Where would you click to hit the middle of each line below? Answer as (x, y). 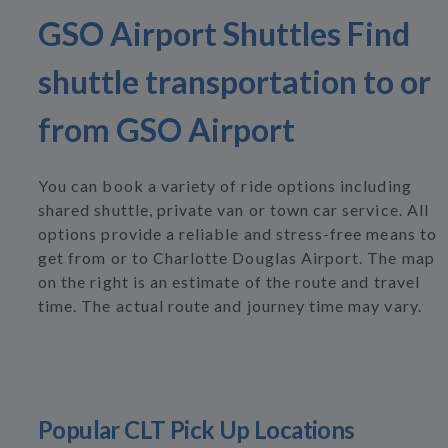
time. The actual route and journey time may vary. (230, 305)
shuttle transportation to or (234, 81)
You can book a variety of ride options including (225, 185)
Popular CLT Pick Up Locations (196, 429)
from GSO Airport (166, 129)
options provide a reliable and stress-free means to (237, 233)
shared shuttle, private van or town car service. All (233, 209)
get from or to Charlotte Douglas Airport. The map (236, 257)
